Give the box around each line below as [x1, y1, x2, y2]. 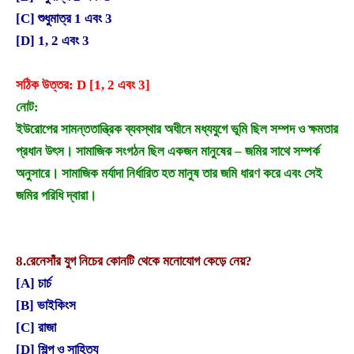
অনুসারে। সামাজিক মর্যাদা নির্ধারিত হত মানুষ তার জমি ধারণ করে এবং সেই [16, 165, 322, 181]
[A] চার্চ [16, 275, 51, 291]
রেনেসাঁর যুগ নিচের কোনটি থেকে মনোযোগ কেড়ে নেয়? [26, 253, 252, 269]
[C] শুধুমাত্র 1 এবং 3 [16, 11, 112, 27]
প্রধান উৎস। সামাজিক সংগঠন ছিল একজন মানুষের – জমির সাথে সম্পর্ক [16, 143, 320, 159]
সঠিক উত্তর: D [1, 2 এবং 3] [16, 77, 150, 92]
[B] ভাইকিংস [16, 297, 76, 313]
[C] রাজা [16, 319, 56, 335]
